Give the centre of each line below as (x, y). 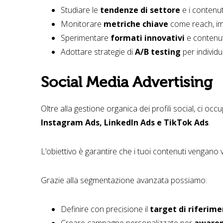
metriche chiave (136, 24)
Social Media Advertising (129, 82)
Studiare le (80, 10)
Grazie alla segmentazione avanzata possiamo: (124, 180)
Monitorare (82, 24)
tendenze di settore (140, 10)
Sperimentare (86, 38)
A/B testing (158, 52)
